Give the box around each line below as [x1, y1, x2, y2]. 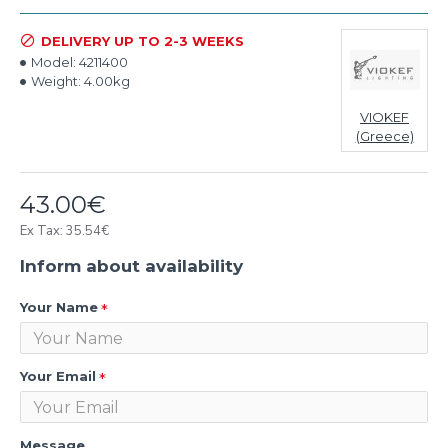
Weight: [31, 73, 81, 89]
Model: [31, 54, 76, 70]
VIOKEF [360, 109, 409, 125]
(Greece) [355, 128, 414, 144]
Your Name [20, 299, 98, 315]
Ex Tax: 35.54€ [20, 222, 109, 240]
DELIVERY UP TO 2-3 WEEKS [41, 32, 244, 49]
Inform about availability [20, 256, 243, 276]
